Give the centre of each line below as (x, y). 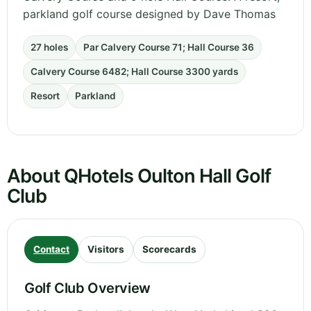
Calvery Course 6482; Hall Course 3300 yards (134, 72)
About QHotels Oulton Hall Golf (139, 176)
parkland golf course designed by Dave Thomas (149, 14)
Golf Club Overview (87, 288)
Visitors (106, 250)
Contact (51, 250)
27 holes (49, 48)
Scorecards (169, 250)
